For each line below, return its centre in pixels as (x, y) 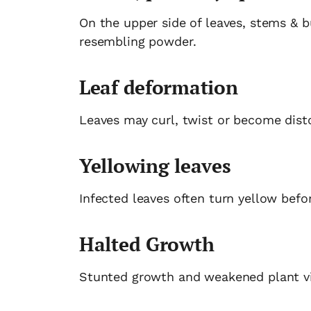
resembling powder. (138, 42)
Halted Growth (147, 244)
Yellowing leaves (155, 166)
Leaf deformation (159, 87)
